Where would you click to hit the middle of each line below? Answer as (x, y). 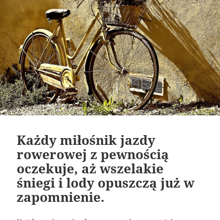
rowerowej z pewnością (93, 154)
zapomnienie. (61, 197)
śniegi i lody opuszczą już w (106, 183)
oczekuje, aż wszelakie (90, 169)
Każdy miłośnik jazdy (86, 140)
